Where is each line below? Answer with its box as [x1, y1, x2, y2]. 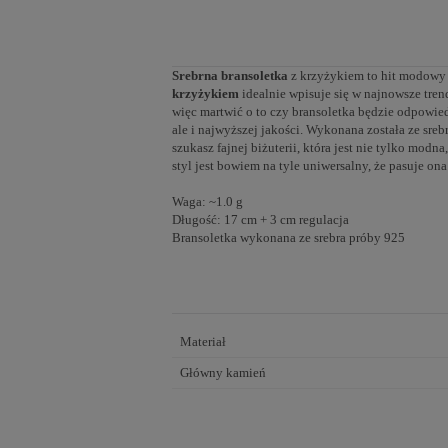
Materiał [180, 334, 226, 350]
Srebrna [172, 68, 218, 84]
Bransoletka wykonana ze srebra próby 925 [172, 230, 405, 246]
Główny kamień [180, 365, 266, 381]
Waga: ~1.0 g [172, 194, 243, 210]
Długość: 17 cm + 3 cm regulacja [172, 212, 349, 228]
